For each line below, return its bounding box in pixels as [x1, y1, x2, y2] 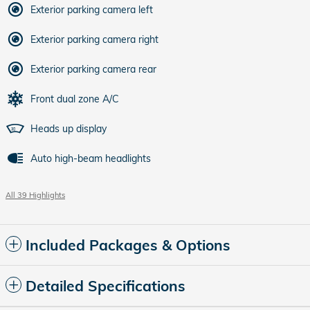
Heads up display [30, 122, 107, 135]
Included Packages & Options [26, 235, 230, 254]
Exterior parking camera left [30, 3, 153, 16]
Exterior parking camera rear [30, 62, 156, 75]
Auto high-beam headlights [30, 152, 151, 165]
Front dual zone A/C [30, 92, 119, 105]
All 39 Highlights [6, 190, 65, 200]
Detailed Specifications [26, 276, 185, 295]
